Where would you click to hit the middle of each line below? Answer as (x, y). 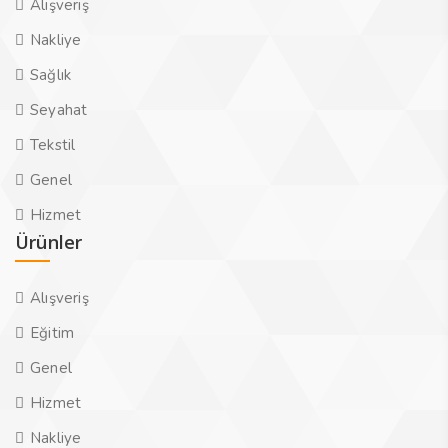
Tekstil (53, 145)
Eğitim (52, 333)
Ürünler (49, 242)
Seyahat (59, 110)
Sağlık (51, 75)
